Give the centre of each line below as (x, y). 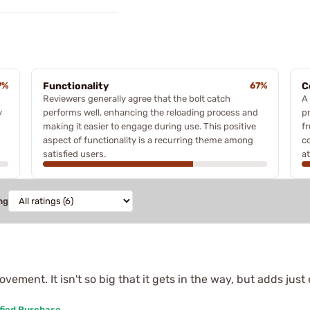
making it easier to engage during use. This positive (149, 126)
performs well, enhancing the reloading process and (150, 112)
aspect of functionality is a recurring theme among (148, 140)
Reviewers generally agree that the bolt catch (136, 99)
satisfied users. (74, 154)
